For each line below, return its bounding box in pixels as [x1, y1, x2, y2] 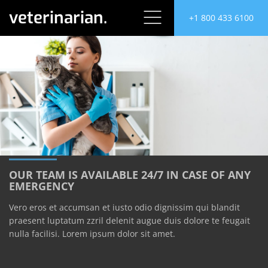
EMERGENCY [9, 183, 74, 198]
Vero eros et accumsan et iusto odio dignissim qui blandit [9, 206, 240, 218]
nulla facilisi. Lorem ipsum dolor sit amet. [9, 232, 175, 244]
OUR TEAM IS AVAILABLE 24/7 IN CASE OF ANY [9, 172, 251, 187]
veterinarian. [9, 7, 107, 29]
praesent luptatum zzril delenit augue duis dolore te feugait [9, 219, 250, 231]
